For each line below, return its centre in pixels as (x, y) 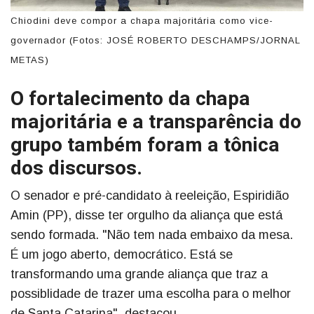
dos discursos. (76, 169)
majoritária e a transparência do (156, 123)
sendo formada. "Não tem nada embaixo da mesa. (152, 235)
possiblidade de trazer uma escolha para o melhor (151, 294)
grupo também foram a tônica (145, 146)
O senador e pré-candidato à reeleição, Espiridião (150, 196)
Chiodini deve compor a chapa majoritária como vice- (142, 21)
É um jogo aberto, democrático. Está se (122, 255)
